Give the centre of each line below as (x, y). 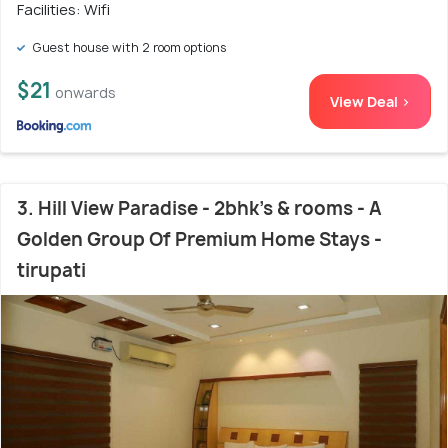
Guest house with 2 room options (128, 48)
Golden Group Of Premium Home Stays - (199, 240)
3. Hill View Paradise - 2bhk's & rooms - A (199, 209)
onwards (85, 93)
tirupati (51, 271)
